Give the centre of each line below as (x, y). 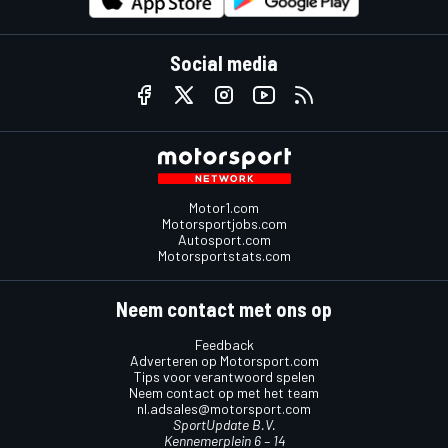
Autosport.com (224, 239)
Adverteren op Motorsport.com (224, 360)
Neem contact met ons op (224, 308)
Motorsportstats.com (224, 255)
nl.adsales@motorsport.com (224, 408)
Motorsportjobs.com (224, 223)
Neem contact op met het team (224, 392)
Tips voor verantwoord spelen (224, 376)
